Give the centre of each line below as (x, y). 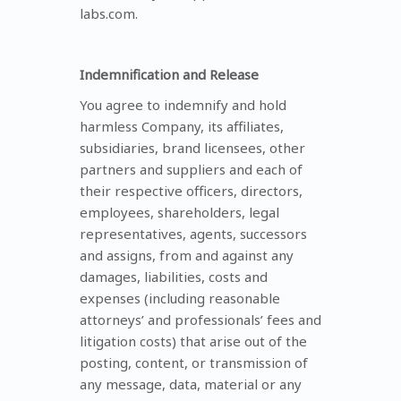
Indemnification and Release (169, 74)
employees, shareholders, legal (179, 212)
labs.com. (109, 13)
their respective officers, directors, (191, 190)
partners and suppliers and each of (191, 169)
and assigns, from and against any (187, 255)
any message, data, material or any (191, 384)
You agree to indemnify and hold (183, 104)
